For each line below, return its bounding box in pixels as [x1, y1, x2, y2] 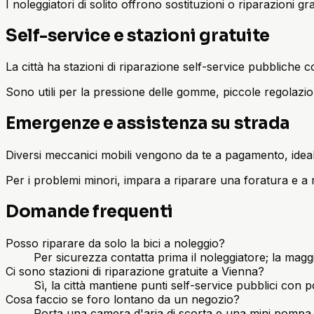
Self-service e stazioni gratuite [6, 25, 270, 46]
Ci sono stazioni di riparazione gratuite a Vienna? [6, 264, 264, 279]
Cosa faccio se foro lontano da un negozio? [6, 292, 240, 307]
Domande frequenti [6, 201, 173, 223]
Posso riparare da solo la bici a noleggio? [6, 236, 225, 251]
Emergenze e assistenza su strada [6, 113, 290, 135]
